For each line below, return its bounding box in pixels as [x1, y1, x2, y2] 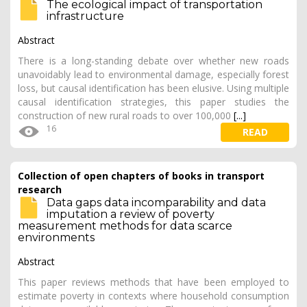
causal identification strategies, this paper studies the [18, 95, 289, 108]
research [18, 183, 62, 196]
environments [18, 231, 95, 244]
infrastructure [47, 10, 124, 23]
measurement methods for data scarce [18, 219, 232, 232]
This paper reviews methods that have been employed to [18, 275, 289, 288]
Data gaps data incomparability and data [47, 196, 266, 209]
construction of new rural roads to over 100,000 [18, 109, 234, 122]
